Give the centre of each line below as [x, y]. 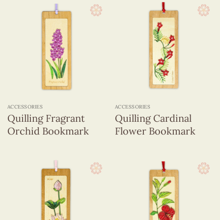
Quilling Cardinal [153, 118]
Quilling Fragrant [46, 118]
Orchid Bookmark [48, 131]
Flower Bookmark [155, 131]
